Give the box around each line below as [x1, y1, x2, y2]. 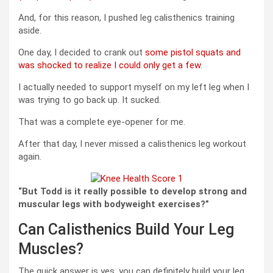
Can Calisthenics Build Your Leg [18, 221, 234, 239]
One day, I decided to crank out [18, 47, 145, 58]
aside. [18, 25, 41, 37]
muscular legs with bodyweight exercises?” [18, 199, 209, 210]
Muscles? [18, 240, 83, 258]
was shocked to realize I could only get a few [18, 60, 200, 71]
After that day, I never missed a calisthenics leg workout [18, 138, 246, 150]
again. [18, 151, 41, 163]
